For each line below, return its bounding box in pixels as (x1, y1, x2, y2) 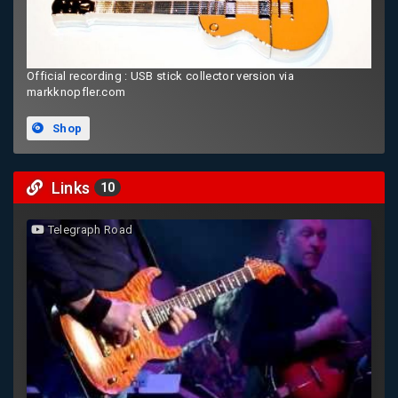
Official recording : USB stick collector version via (27, 69, 294, 84)
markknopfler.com (27, 85, 126, 99)
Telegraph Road (44, 223, 133, 237)
